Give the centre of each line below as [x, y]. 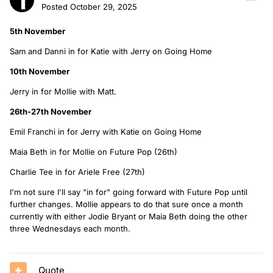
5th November [38, 31]
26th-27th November [51, 111]
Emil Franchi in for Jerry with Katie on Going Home [106, 131]
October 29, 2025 [104, 6]
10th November [40, 71]
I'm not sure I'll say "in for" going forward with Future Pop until [129, 192]
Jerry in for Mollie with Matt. [63, 91]
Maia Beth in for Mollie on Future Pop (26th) [94, 151]
